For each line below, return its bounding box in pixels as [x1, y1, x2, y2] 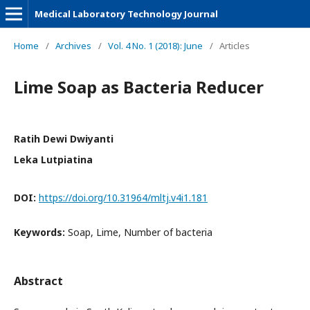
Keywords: [14, 226, 68, 239]
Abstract [14, 273, 63, 289]
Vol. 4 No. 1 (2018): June [108, 39, 203, 52]
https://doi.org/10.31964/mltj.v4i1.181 [39, 191, 208, 204]
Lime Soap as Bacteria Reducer [14, 75, 264, 98]
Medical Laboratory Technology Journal [35, 8, 218, 20]
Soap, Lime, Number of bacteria [68, 226, 212, 239]
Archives [55, 39, 91, 52]
